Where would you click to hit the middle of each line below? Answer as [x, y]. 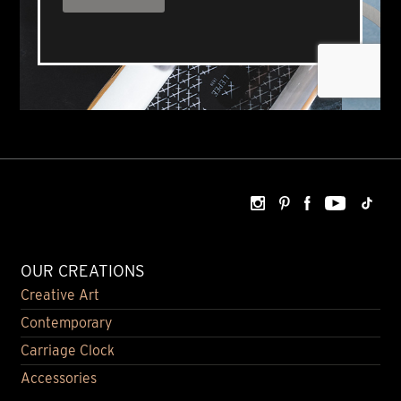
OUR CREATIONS [82, 270]
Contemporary [66, 322]
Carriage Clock [67, 350]
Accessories [58, 378]
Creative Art [60, 294]
